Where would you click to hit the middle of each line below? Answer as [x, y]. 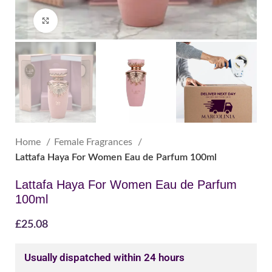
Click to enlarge [85, 20]
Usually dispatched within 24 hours [104, 257]
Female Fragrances [94, 142]
